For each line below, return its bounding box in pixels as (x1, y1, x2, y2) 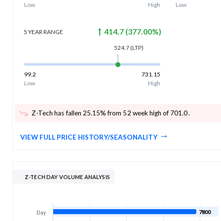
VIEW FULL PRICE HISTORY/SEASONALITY (20, 133, 157, 141)
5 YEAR (23, 28, 42, 36)
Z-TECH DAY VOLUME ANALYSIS (25, 173, 110, 180)
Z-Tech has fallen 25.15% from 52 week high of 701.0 (32, 109, 188, 117)
